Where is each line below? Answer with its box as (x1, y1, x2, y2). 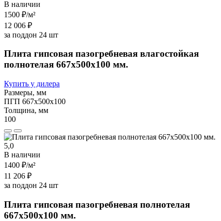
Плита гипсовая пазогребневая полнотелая (4, 199, 190, 210)
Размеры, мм (4, 88, 46, 97)
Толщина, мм (4, 106, 48, 114)
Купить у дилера (4, 79, 60, 88)
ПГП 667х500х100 (4, 97, 66, 106)
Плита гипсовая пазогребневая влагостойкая (4, 48, 199, 59)
